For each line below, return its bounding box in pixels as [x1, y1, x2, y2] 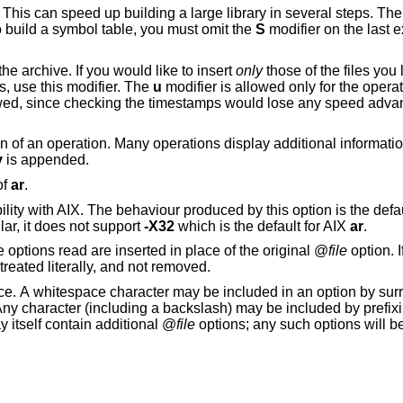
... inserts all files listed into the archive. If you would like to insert [112, 62, 236, 78]
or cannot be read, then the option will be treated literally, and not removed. [127, 259, 210, 275]
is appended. [2, 152, 89, 168]
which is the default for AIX [174, 218, 350, 234]
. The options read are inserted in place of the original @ [169, 243, 328, 259]
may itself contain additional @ [161, 316, 176, 332]
